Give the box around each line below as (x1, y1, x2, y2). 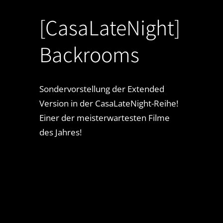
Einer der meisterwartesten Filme (39, 111, 170, 123)
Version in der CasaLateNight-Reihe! (39, 97, 178, 109)
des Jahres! (39, 126, 82, 138)
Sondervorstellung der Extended (39, 83, 164, 95)
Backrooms (39, 39, 139, 69)
